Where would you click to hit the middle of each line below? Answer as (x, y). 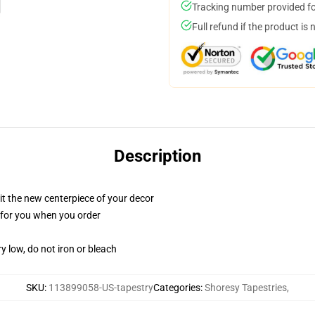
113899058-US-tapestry (101, 288)
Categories (177, 288)
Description (157, 156)
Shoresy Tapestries (246, 288)
